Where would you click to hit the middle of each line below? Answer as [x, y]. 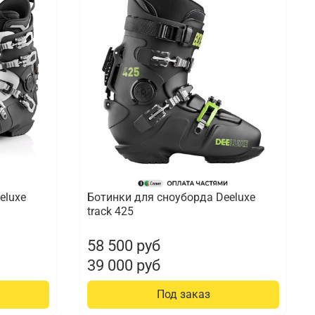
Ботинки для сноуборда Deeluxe [172, 198]
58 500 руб [124, 246]
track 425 [111, 212]
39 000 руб [124, 265]
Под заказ [183, 295]
